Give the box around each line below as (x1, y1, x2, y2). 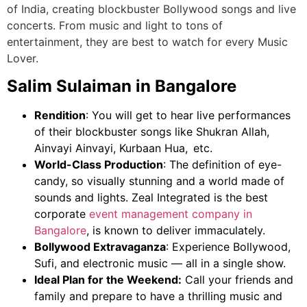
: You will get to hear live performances (86, 108, 291, 122)
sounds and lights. (34, 190, 132, 204)
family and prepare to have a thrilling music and (34, 288, 282, 303)
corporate (34, 206, 89, 221)
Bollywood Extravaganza (34, 239, 166, 254)
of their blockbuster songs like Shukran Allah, (34, 124, 269, 138)
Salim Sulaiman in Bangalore (7, 75, 236, 96)
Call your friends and (182, 272, 293, 286)
